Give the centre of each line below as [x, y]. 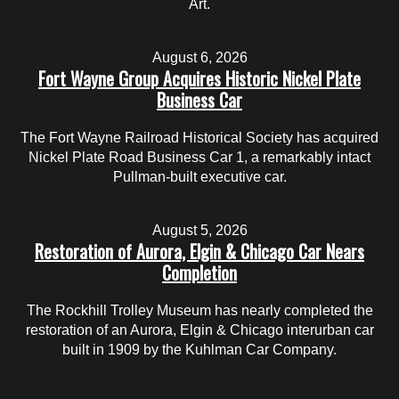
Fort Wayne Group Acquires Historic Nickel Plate [199, 78]
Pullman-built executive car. [199, 176]
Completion [199, 273]
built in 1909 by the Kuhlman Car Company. [199, 350]
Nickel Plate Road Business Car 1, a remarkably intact [199, 157]
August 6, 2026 [199, 57]
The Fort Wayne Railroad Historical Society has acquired [199, 137]
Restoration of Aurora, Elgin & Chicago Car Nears [199, 252]
